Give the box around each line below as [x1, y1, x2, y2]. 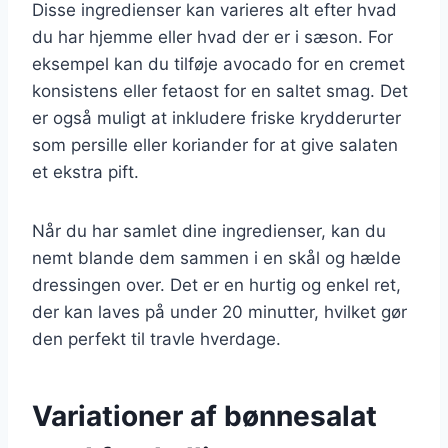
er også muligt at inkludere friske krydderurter [32, 107, 401, 128]
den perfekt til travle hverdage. [32, 328, 281, 349]
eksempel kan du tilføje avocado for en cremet [32, 53, 405, 74]
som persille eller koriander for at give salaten [32, 134, 398, 155]
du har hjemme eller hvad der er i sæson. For [32, 26, 393, 47]
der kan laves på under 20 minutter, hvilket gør [32, 301, 407, 322]
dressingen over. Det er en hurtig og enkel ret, [32, 274, 401, 295]
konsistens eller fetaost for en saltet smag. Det [32, 80, 408, 101]
